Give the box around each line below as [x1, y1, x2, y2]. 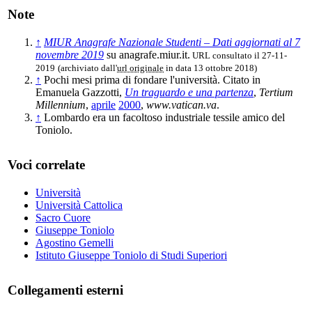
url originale [117, 62, 164, 73]
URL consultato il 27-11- [190, 49, 287, 61]
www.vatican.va [146, 98, 217, 111]
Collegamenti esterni [8, 282, 123, 297]
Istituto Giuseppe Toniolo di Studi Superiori [36, 249, 227, 261]
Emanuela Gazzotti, [36, 86, 125, 98]
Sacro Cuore [36, 211, 91, 224]
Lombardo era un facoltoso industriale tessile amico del [44, 111, 285, 123]
